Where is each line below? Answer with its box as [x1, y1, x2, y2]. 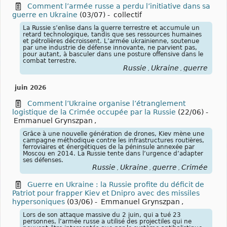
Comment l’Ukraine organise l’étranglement [27, 99, 185, 107]
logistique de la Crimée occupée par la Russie [12, 107, 176, 116]
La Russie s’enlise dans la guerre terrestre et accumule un [23, 24, 200, 31]
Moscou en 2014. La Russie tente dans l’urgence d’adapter [23, 149, 203, 157]
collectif [113, 10, 142, 19]
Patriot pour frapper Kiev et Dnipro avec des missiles [12, 188, 200, 197]
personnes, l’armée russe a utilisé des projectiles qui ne [23, 217, 192, 225]
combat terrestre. [23, 57, 77, 64]
